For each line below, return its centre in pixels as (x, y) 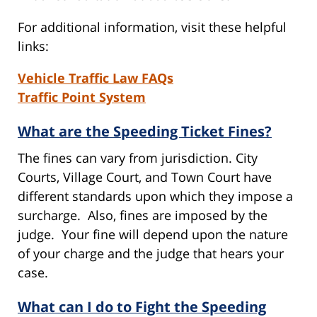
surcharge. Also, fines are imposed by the (143, 215)
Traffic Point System (82, 97)
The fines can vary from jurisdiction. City (138, 157)
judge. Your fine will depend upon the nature (153, 234)
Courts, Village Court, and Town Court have (145, 177)
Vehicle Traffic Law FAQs (96, 77)
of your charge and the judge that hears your (151, 253)
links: (33, 46)
